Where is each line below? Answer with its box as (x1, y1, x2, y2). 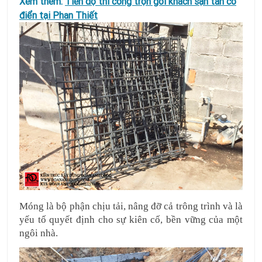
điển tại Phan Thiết (19, 9, 98, 22)
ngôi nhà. (19, 227, 60, 239)
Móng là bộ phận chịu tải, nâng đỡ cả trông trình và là (19, 200, 243, 212)
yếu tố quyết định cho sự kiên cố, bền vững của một (19, 213, 243, 225)
